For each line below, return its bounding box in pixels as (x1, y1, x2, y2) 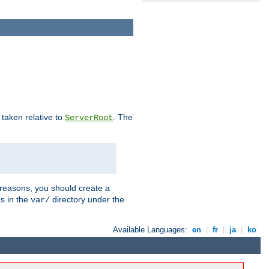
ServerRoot (65, 112, 113, 122)
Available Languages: (113, 225, 190, 234)
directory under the (50, 194, 124, 204)
